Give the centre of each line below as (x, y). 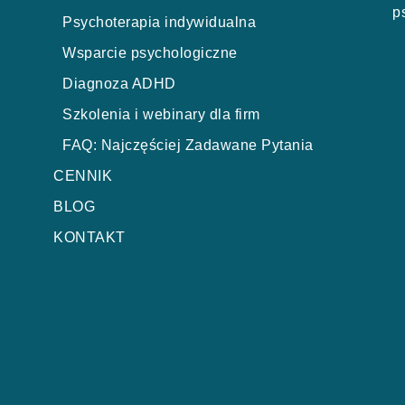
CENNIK (83, 176)
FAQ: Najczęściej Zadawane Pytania (188, 145)
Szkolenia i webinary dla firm (161, 114)
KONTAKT (89, 237)
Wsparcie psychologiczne (150, 53)
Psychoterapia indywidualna (159, 22)
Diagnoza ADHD (119, 84)
